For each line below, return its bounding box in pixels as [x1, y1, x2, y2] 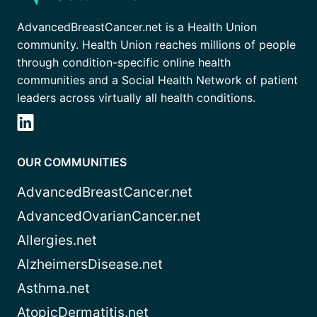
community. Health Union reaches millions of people [17, 38, 296, 52]
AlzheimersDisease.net [17, 256, 163, 273]
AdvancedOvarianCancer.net [17, 208, 201, 225]
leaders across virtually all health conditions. [17, 91, 255, 105]
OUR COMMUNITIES [17, 155, 127, 170]
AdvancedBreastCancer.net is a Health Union [17, 20, 257, 35]
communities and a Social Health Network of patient [17, 73, 298, 88]
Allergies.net [17, 232, 97, 249]
